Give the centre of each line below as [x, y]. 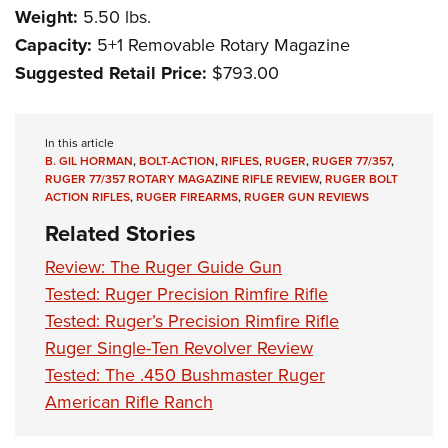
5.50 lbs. [114, 17]
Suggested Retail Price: [111, 73]
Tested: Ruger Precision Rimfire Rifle [186, 294]
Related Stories [120, 233]
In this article [79, 143]
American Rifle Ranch [129, 402]
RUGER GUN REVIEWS [306, 197]
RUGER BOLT [361, 179]
